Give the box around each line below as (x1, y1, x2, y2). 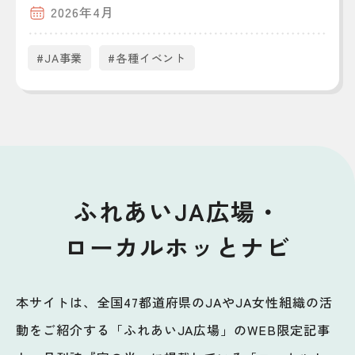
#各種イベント (108, 49, 187, 66)
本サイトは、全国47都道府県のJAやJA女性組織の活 (16, 292, 333, 311)
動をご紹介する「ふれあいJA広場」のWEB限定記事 (16, 319, 330, 339)
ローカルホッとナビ (63, 228, 292, 264)
